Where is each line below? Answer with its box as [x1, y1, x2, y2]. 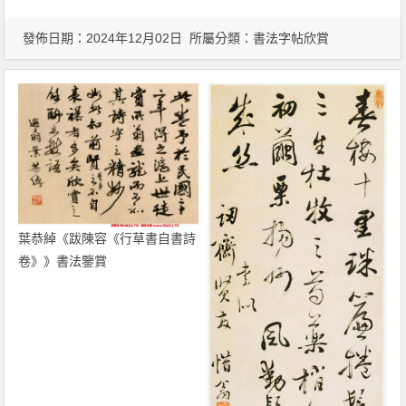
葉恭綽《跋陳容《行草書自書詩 [18, 230, 197, 246]
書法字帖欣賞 [253, 31, 330, 46]
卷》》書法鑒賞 [18, 253, 108, 268]
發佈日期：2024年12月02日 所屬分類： [23, 31, 254, 46]
